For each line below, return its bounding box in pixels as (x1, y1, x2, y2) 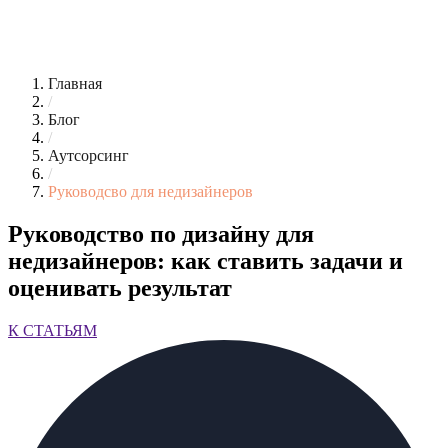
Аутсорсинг (48, 147, 129, 164)
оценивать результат (8, 274, 232, 301)
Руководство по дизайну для (8, 220, 314, 247)
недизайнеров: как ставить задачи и (8, 247, 403, 274)
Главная (48, 75, 102, 92)
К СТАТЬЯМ (8, 321, 97, 339)
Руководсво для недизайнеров (48, 183, 253, 200)
